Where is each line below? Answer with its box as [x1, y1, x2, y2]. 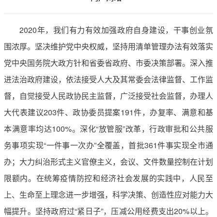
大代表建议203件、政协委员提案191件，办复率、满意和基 [4, 106, 213, 118]
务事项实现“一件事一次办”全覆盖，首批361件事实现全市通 [4, 139, 213, 151]
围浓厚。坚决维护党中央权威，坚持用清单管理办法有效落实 [4, 40, 213, 52]
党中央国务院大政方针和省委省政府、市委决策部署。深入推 [4, 57, 213, 68]
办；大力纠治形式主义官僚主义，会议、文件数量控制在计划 [4, 155, 213, 167]
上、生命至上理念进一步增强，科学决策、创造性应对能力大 [4, 188, 213, 200]
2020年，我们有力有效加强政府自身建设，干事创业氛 [19, 24, 213, 35]
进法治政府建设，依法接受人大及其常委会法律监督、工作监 [4, 73, 213, 85]
